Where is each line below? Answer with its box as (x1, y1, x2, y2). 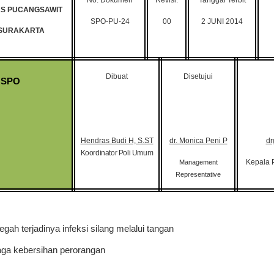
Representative (176, 170, 221, 178)
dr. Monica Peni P (169, 136, 228, 145)
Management (179, 158, 218, 166)
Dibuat (106, 72, 128, 81)
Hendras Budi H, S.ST (80, 136, 154, 145)
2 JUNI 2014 (201, 17, 243, 26)
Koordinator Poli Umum (80, 148, 154, 157)
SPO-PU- (90, 17, 121, 26)
